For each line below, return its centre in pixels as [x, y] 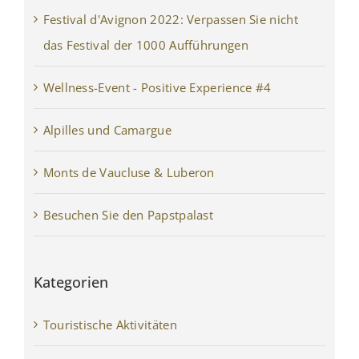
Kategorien [71, 282]
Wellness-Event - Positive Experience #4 [157, 87]
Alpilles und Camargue [107, 129]
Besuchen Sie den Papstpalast [128, 214]
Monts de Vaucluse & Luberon [129, 172]
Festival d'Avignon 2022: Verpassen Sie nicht [170, 19]
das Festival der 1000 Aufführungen [145, 44]
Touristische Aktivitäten [110, 324]
